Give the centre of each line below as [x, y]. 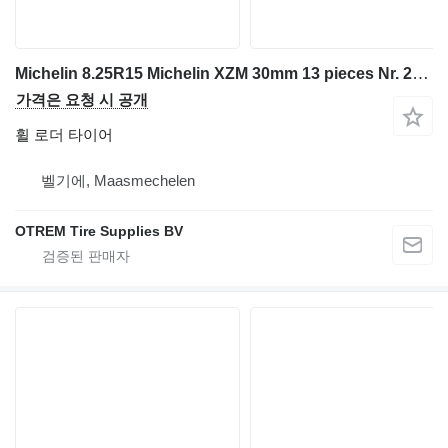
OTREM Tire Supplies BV [99, 231]
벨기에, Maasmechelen [118, 181]
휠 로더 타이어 [64, 135]
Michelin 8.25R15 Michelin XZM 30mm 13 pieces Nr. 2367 [420, 74]
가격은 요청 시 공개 [82, 100]
